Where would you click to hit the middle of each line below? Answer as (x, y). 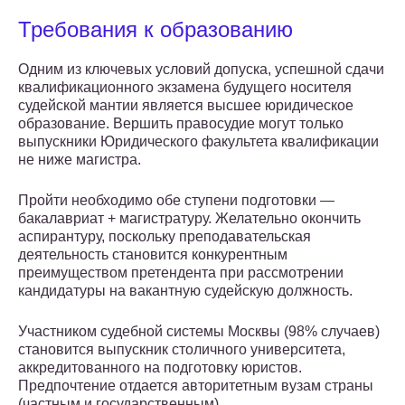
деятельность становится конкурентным (153, 255)
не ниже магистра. (80, 160)
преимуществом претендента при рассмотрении (181, 273)
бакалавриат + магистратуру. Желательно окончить (189, 219)
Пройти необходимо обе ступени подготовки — (176, 201)
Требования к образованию (155, 30)
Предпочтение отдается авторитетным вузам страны (196, 386)
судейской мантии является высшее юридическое (186, 106)
